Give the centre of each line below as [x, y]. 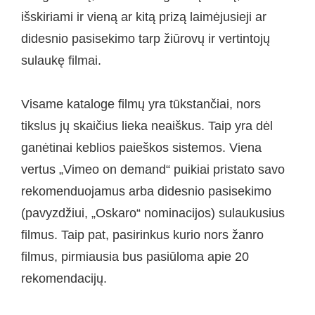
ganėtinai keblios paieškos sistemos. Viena [141, 148]
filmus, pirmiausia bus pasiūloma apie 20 [135, 257]
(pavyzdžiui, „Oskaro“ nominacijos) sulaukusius [153, 213]
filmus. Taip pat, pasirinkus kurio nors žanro [142, 235]
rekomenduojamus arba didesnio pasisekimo [146, 192]
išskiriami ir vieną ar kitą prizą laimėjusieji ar [144, 17]
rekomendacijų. [64, 279]
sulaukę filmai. [61, 60]
